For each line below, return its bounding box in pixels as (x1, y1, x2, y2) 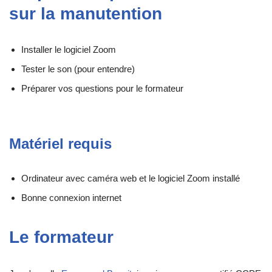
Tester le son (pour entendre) (21, 63, 135, 74)
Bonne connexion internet (21, 192, 121, 203)
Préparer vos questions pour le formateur (21, 83, 183, 93)
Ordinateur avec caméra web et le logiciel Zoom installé (21, 172, 240, 183)
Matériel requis (9, 135, 112, 152)
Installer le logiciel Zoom (21, 44, 116, 55)
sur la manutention (9, 4, 162, 23)
